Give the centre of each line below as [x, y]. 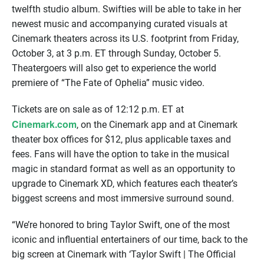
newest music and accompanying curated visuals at [120, 24]
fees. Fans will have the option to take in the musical [121, 154]
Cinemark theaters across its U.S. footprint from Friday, [125, 38]
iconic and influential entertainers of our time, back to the [130, 239]
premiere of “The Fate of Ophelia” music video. [108, 82]
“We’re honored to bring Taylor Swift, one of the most [121, 225]
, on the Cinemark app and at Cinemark [157, 124]
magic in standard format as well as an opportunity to [123, 169]
